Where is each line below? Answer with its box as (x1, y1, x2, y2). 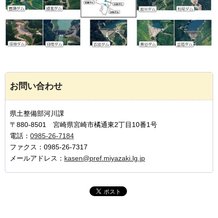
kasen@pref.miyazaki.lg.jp (64, 154, 145, 162)
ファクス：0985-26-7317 (10, 143, 88, 151)
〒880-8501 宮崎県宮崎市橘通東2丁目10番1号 (10, 120, 157, 128)
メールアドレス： (10, 154, 64, 162)
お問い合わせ (10, 81, 62, 91)
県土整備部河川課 (10, 109, 71, 117)
